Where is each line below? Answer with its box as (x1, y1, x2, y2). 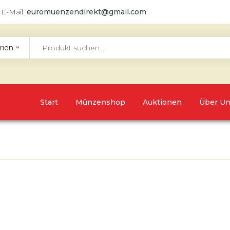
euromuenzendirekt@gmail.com (27, 7, 146, 16)
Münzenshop (75, 98, 125, 107)
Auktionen (142, 98, 182, 107)
